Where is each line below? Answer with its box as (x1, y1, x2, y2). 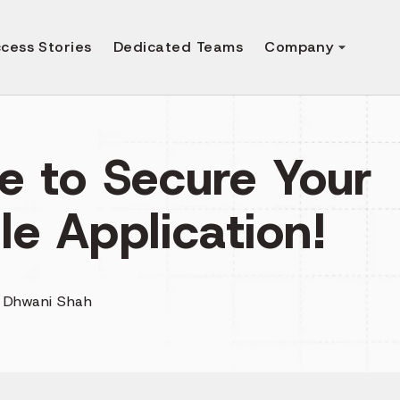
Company (264, 37, 334, 56)
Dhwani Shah (3, 291, 93, 311)
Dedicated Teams (112, 37, 244, 56)
